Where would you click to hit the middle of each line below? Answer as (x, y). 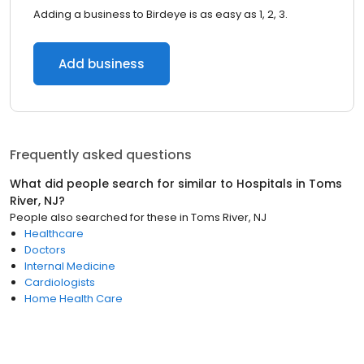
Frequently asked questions (101, 155)
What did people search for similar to (123, 184)
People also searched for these (93, 217)
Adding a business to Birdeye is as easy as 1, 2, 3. (160, 14)
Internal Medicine (70, 266)
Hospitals (264, 184)
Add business (102, 64)
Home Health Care (74, 299)
